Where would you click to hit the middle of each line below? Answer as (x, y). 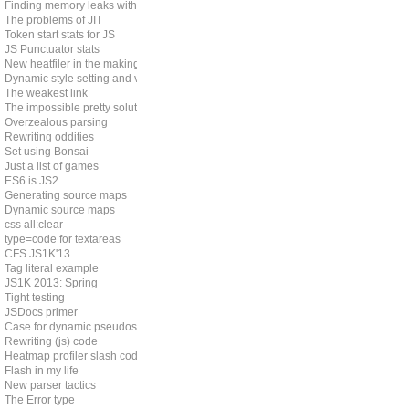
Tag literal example (52, 268)
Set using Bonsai (47, 152)
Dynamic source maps (60, 210)
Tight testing (35, 298)
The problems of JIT (53, 20)
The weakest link (46, 93)
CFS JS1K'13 (37, 254)
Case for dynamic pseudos (71, 327)
